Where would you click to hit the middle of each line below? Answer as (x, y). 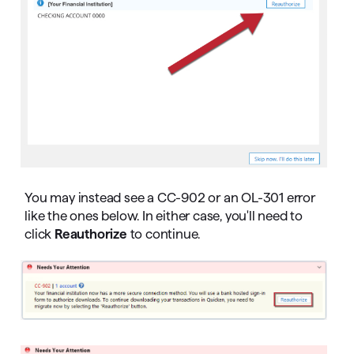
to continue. (164, 233)
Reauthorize (91, 233)
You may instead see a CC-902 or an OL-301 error (170, 197)
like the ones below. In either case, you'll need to (164, 215)
